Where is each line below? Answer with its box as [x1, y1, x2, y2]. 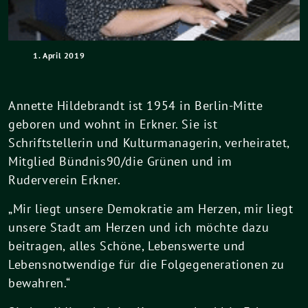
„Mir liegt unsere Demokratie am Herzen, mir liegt [8, 201, 294, 217]
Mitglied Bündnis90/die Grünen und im [8, 153, 232, 169]
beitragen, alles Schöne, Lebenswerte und [8, 238, 246, 254]
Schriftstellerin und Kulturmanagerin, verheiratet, [8, 135, 290, 151]
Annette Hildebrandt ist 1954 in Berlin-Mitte [8, 98, 263, 113]
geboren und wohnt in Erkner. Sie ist [8, 116, 218, 132]
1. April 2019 [33, 50, 85, 60]
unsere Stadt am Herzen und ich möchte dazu [8, 219, 269, 235]
